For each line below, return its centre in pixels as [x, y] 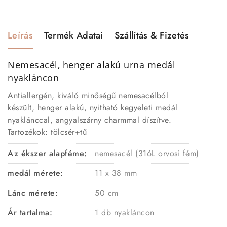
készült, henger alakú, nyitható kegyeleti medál [93, 107]
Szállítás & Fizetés [152, 35]
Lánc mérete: [33, 193]
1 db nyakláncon [125, 212]
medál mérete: [35, 173]
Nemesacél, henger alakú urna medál [91, 65]
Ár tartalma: [30, 212]
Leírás [20, 35]
